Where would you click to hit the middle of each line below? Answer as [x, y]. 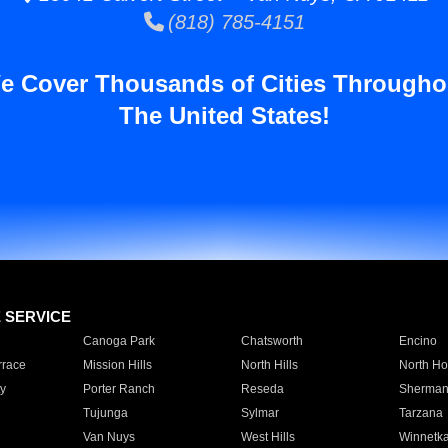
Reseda [262, 389]
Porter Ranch [118, 389]
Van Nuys [108, 437]
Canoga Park [118, 341]
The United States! [224, 115]
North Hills [269, 365]
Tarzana [420, 413]
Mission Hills [117, 365]
